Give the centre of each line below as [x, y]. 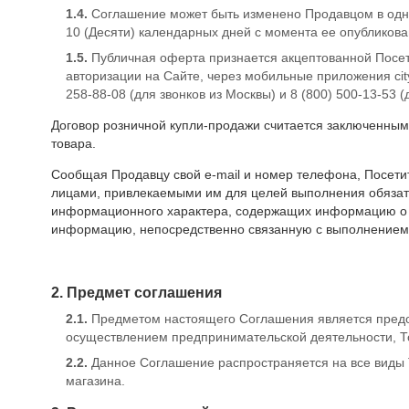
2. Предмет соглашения [136, 293]
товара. [73, 143]
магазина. [95, 381]
